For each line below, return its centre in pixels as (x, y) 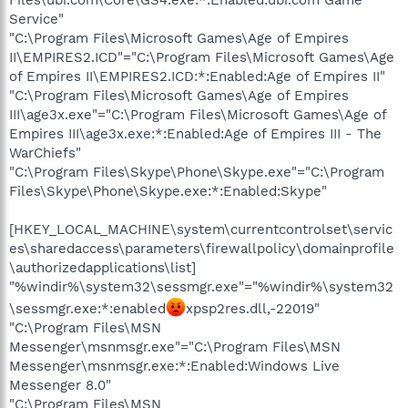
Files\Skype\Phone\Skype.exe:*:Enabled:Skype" (168, 191)
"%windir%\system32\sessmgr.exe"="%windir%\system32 (201, 286)
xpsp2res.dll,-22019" (253, 308)
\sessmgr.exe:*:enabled (87, 308)
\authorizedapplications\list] (102, 267)
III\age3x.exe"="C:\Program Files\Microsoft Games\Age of (198, 114)
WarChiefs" (45, 153)
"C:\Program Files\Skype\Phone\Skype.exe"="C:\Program (197, 172)
